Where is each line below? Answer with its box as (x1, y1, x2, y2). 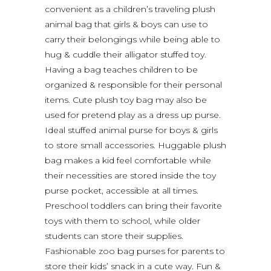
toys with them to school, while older (45, 215, 200, 226)
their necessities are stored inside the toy (45, 169, 216, 181)
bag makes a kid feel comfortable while (45, 154, 211, 166)
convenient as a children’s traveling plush (45, 3, 215, 15)
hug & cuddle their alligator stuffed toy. (45, 48, 206, 60)
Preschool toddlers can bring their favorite (45, 200, 222, 211)
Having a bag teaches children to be (45, 64, 198, 75)
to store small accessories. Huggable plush (45, 139, 226, 151)
